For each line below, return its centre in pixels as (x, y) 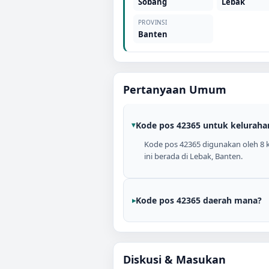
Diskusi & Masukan (174, 259)
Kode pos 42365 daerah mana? (199, 200)
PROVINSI (153, 22)
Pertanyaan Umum (175, 89)
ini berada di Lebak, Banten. (193, 156)
